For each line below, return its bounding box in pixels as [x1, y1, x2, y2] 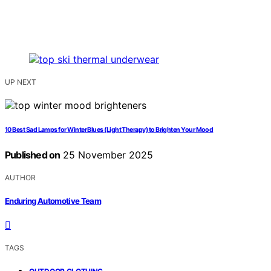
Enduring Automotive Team [5, 195, 102, 206]
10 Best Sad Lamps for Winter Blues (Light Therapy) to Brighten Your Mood [5, 126, 214, 134]
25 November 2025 [60, 149, 154, 162]
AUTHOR [5, 173, 36, 183]
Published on [5, 149, 60, 162]
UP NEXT [5, 77, 36, 87]
